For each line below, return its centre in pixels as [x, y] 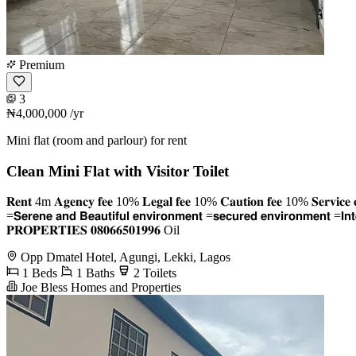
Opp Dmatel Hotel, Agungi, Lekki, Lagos [126, 257]
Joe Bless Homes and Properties [99, 288]
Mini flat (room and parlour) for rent [97, 140]
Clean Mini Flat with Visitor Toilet [118, 171]
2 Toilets [153, 273]
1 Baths [94, 273]
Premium [40, 64]
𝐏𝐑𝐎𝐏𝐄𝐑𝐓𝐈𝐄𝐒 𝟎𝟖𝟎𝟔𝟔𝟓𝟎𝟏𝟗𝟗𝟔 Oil [93, 230]
